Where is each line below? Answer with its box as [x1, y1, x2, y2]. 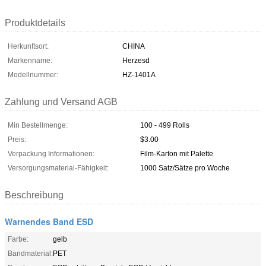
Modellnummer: [8, 70, 58, 79]
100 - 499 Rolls [140, 121, 189, 129]
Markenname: [8, 56, 52, 65]
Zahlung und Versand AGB [5, 96, 118, 107]
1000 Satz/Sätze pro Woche [140, 163, 230, 172]
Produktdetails [5, 17, 65, 28]
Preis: [8, 135, 26, 144]
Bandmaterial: [8, 249, 53, 258]
